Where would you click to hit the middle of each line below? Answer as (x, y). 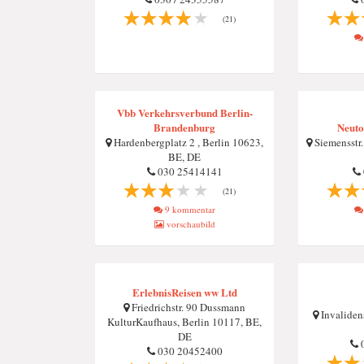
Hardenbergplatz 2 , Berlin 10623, (187, 142)
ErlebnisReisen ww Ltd (184, 292)
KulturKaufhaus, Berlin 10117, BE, (184, 322)
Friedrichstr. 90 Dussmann (187, 307)
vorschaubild (189, 224)
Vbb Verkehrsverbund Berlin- (184, 113)
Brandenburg (184, 127)
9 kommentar (189, 209)
